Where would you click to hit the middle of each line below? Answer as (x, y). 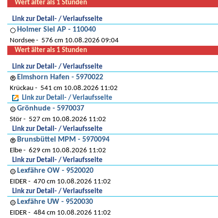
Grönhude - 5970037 (51, 109)
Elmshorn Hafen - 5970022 (60, 77)
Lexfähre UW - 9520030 (55, 202)
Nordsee (22, 41)
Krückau (22, 88)
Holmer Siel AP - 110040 (56, 30)
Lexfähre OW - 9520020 (55, 171)
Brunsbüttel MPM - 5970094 (63, 140)
